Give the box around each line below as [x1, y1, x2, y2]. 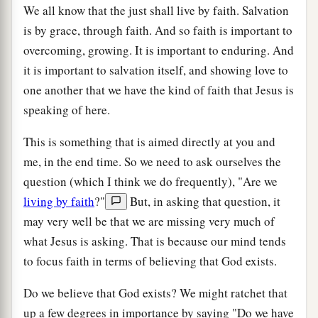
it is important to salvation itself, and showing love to [23, 61, 288, 78]
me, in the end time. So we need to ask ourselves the [23, 153, 281, 170]
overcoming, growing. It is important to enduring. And [23, 41, 294, 58]
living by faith [23, 192, 94, 209]
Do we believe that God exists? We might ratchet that [23, 284, 287, 301]
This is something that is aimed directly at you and [23, 133, 275, 150]
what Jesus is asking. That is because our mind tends [23, 232, 286, 249]
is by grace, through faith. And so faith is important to [23, 21, 292, 38]
